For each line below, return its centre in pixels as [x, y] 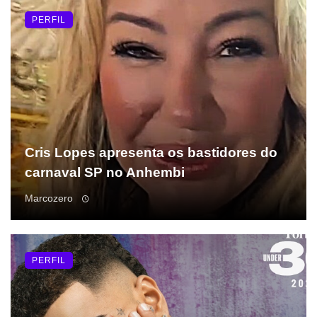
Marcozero [49, 198]
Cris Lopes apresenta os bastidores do [151, 153]
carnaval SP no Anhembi [105, 173]
